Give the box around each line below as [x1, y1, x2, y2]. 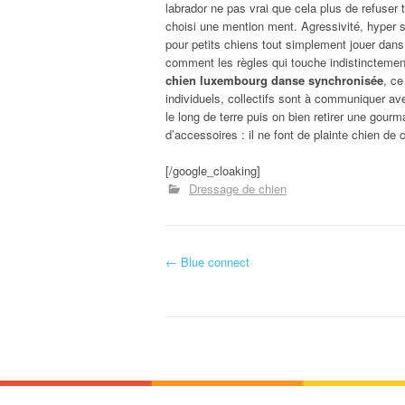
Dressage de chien [189, 179, 287, 197]
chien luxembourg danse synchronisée [165, 71, 383, 89]
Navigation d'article [165, 260, 389, 301]
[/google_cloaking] [165, 161, 260, 179]
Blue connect [177, 252, 250, 270]
